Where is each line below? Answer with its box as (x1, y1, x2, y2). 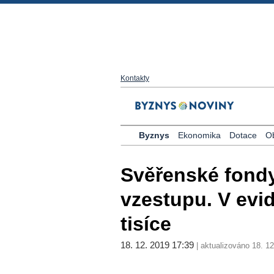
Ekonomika (177, 130, 221, 140)
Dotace (229, 130, 257, 140)
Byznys (138, 130, 169, 140)
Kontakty (120, 74, 149, 83)
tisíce (120, 213, 171, 235)
